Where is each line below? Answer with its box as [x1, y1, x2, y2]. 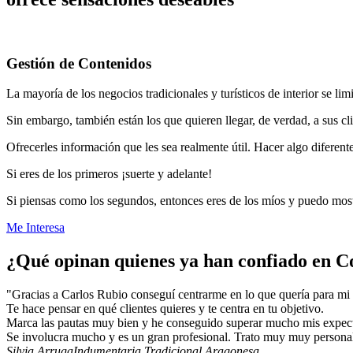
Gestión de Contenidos [6, 54, 151, 72]
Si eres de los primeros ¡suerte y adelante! [6, 167, 212, 181]
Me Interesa [6, 221, 65, 235]
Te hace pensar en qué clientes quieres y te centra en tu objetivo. [6, 302, 324, 316]
